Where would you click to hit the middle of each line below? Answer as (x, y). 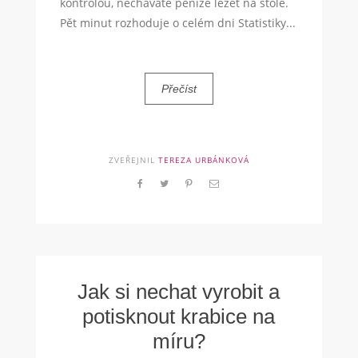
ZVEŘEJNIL (133, 159)
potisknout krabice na (179, 316)
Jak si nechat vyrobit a (179, 291)
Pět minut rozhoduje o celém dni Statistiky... (177, 22)
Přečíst (179, 88)
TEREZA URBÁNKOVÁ (203, 159)
